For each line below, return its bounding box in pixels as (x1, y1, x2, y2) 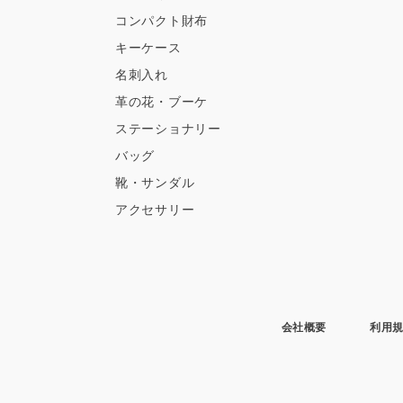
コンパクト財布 (115, 13, 208, 28)
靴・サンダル (115, 175, 195, 190)
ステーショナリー (115, 121, 221, 136)
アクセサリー (115, 201, 195, 217)
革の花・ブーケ (115, 94, 208, 109)
